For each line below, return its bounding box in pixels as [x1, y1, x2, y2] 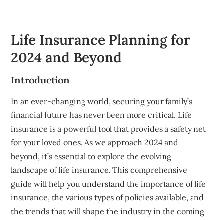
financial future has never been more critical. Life [11, 110, 192, 120]
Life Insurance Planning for [11, 30, 191, 49]
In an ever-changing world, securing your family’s [11, 96, 192, 106]
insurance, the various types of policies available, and [11, 192, 204, 202]
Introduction [11, 73, 70, 86]
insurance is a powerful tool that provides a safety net [11, 123, 206, 134]
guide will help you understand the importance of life [11, 178, 206, 189]
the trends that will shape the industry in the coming [11, 206, 205, 216]
